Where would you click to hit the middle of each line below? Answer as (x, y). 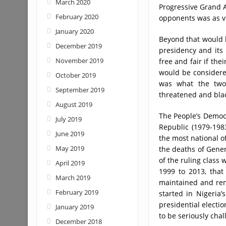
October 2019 (75, 75)
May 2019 (70, 148)
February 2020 (77, 17)
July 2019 (68, 119)
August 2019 (74, 104)
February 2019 (77, 192)
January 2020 (74, 31)
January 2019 (74, 207)
